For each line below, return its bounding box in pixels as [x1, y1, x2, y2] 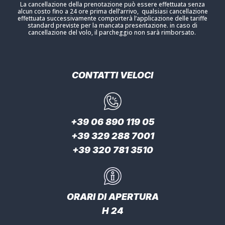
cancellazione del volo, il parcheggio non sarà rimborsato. [28, 28, 197, 37]
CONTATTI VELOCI [72, 69, 153, 80]
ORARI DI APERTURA [66, 191, 159, 202]
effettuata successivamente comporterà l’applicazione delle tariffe [18, 14, 207, 23]
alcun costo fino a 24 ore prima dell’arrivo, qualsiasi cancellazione [17, 7, 208, 16]
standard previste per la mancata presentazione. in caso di [28, 21, 197, 30]
